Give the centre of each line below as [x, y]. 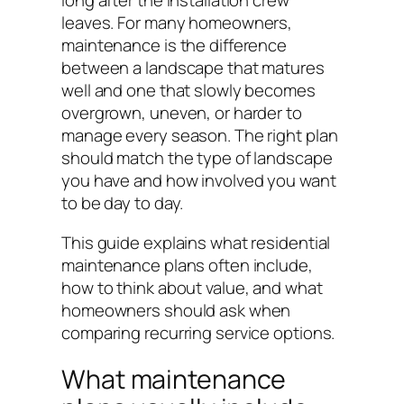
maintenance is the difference [174, 46]
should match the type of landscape [197, 158]
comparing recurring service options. [198, 332]
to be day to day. [123, 203]
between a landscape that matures [193, 68]
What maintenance [174, 380]
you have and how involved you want [199, 181]
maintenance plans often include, [187, 265]
